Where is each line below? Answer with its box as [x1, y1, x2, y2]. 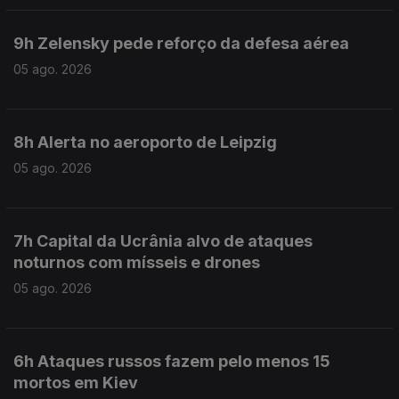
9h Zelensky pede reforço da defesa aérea [13, 34, 349, 53]
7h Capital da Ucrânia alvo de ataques [13, 232, 313, 250]
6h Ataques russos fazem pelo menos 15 [13, 352, 330, 370]
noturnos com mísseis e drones [13, 253, 260, 272]
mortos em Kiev [13, 373, 138, 392]
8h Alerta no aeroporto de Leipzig [13, 133, 277, 151]
